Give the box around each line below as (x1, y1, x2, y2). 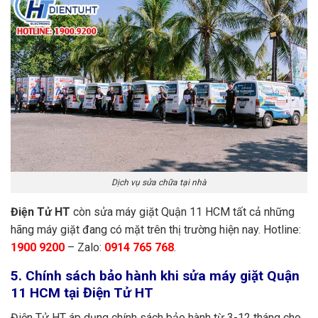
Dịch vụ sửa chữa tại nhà (111, 177, 207, 187)
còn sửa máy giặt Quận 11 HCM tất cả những (70, 205, 295, 219)
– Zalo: (65, 241, 104, 254)
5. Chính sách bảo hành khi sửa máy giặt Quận (11, 268, 300, 284)
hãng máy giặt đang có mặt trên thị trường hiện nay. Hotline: (11, 223, 301, 236)
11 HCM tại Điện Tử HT (11, 285, 153, 301)
